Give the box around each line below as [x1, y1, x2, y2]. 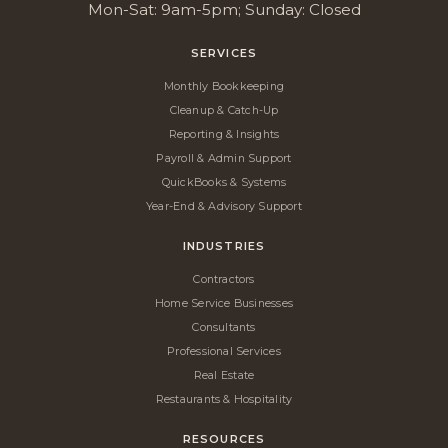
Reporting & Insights [168, 126, 280, 141]
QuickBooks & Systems [161, 174, 287, 189]
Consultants [192, 319, 256, 334]
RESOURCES [183, 431, 265, 446]
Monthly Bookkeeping [163, 78, 285, 93]
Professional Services [167, 343, 281, 358]
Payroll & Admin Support [156, 150, 292, 165]
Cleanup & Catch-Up [169, 102, 279, 117]
